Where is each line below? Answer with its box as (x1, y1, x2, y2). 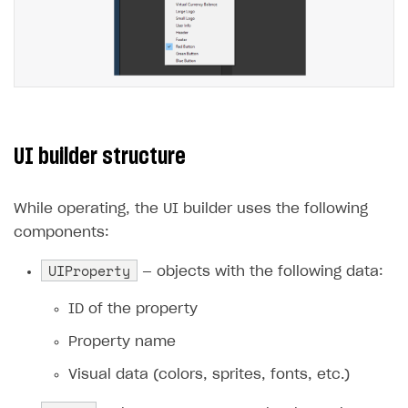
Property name (68, 334, 176, 349)
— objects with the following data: (138, 264, 383, 279)
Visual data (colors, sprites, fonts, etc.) (68, 367, 350, 382)
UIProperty (48, 260, 130, 280)
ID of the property (68, 301, 198, 316)
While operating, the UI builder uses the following (14, 201, 368, 216)
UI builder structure (14, 144, 186, 168)
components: (14, 225, 109, 240)
